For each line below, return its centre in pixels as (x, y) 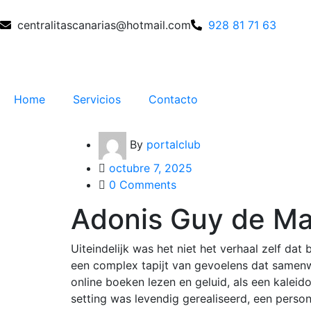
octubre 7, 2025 (151, 168)
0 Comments (143, 185)
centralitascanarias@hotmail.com (104, 25)
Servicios (97, 99)
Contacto (173, 99)
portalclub (174, 145)
